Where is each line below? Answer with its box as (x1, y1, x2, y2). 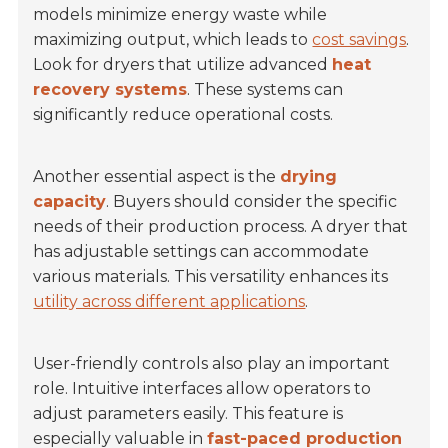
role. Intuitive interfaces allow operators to (33, 379, 372, 399)
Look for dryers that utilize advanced (33, 55, 333, 75)
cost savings (312, 30, 407, 50)
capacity (33, 192, 107, 212)
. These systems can (187, 80, 344, 100)
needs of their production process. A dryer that (33, 217, 409, 237)
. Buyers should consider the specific (106, 192, 398, 212)
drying (280, 167, 338, 187)
